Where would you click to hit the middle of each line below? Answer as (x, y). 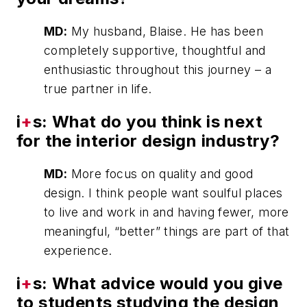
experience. (78, 250)
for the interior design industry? (148, 140)
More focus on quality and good (160, 173)
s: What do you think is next (148, 121)
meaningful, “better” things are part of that (167, 231)
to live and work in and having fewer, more (167, 212)
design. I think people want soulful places (163, 193)
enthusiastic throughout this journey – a (158, 69)
